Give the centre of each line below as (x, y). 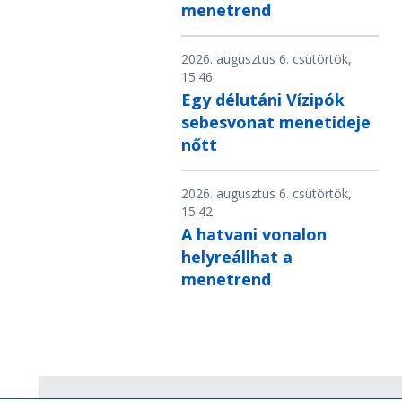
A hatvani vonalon (254, 235)
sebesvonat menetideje (276, 122)
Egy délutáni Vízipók (263, 100)
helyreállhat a (237, 257)
